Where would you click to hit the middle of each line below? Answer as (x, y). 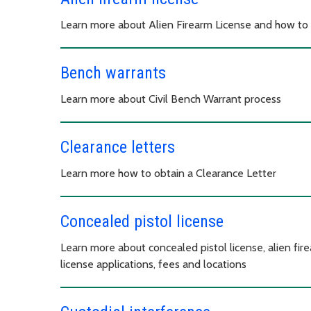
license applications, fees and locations (153, 264)
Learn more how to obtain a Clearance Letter (170, 173)
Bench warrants (113, 73)
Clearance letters (118, 147)
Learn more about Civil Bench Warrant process (171, 99)
